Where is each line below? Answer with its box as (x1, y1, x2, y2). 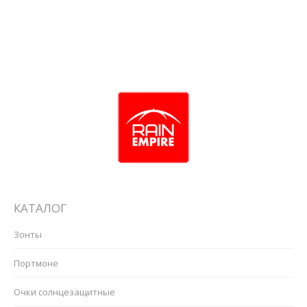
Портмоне (14, 257, 58, 270)
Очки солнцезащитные (14, 286, 115, 299)
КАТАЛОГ (14, 200, 66, 217)
